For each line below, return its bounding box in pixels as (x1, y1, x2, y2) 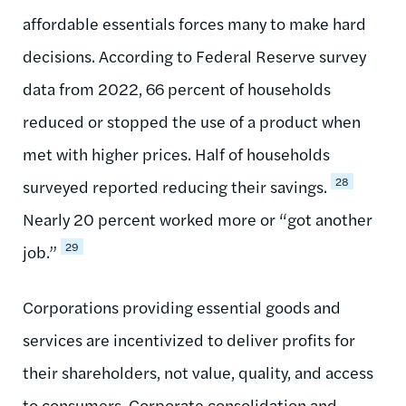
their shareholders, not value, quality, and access (23, 360, 373, 383)
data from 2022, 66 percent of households (23, 76, 331, 100)
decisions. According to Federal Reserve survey (23, 43, 366, 67)
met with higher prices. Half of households (23, 141, 330, 165)
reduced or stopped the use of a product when (23, 109, 361, 132)
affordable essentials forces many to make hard (23, 11, 366, 34)
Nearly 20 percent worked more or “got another (23, 207, 372, 230)
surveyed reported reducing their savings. (23, 174, 327, 198)
